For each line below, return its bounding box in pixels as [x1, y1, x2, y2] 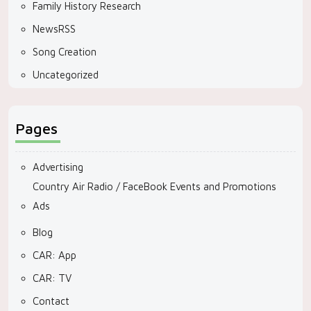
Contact [33, 295, 69, 307]
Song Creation [33, 46, 96, 58]
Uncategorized [33, 69, 99, 81]
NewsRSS [33, 23, 76, 35]
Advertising [33, 161, 83, 173]
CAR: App [33, 249, 76, 261]
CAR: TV [33, 272, 72, 284]
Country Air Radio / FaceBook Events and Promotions [33, 180, 276, 192]
